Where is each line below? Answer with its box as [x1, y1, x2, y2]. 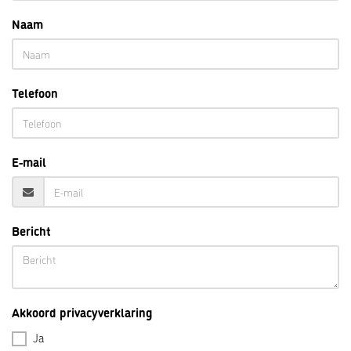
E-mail [12, 153, 46, 170]
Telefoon [12, 84, 58, 101]
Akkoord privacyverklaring [12, 303, 153, 320]
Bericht [12, 222, 51, 239]
